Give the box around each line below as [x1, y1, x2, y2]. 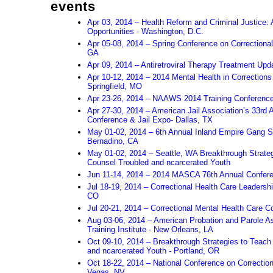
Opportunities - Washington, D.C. [87, 27, 204, 36]
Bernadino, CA [87, 136, 138, 146]
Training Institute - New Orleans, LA [87, 225, 213, 234]
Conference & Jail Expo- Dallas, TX [87, 115, 213, 124]
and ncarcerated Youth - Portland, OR [87, 246, 219, 255]
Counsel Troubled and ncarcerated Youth [87, 158, 230, 167]
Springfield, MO [87, 82, 142, 91]
